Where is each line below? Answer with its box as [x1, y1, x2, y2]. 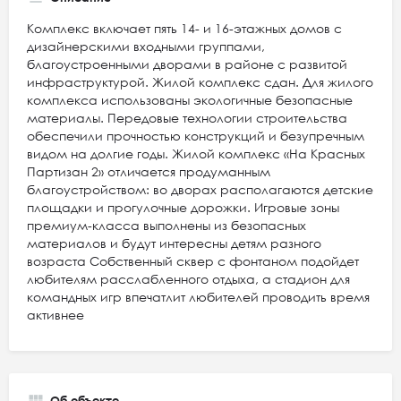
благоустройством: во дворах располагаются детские [27, 182, 373, 197]
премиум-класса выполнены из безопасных [27, 218, 306, 233]
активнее [27, 307, 84, 322]
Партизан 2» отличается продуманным [27, 164, 270, 179]
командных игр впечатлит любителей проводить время [27, 289, 370, 304]
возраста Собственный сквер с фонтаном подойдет [27, 253, 359, 269]
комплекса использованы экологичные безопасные [27, 92, 353, 107]
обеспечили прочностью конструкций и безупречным [27, 128, 364, 143]
